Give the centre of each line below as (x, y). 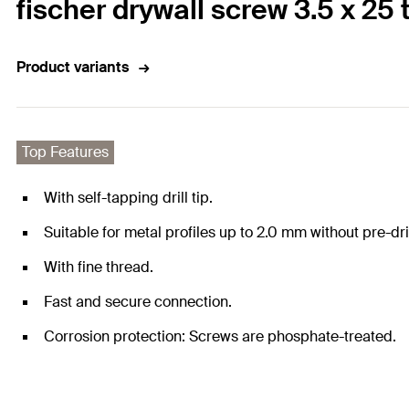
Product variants (73, 68)
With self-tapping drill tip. (128, 198)
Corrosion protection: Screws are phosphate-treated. (220, 337)
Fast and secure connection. (138, 302)
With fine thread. (99, 267)
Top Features (65, 152)
